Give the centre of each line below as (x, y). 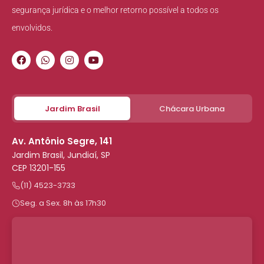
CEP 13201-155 (39, 168)
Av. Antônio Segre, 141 (62, 141)
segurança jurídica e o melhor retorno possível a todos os (115, 10)
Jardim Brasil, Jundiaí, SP (61, 155)
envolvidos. (32, 28)
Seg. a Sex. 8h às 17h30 (63, 203)
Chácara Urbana (192, 108)
